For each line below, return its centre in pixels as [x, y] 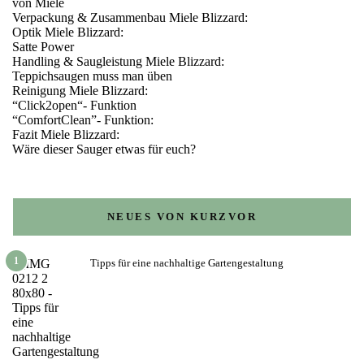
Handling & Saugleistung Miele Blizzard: [118, 61]
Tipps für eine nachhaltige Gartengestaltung [187, 262]
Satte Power [43, 46]
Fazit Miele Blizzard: [66, 134]
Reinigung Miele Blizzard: [80, 90]
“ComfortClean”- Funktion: [83, 119]
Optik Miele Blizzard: [68, 32]
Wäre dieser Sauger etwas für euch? [104, 149]
